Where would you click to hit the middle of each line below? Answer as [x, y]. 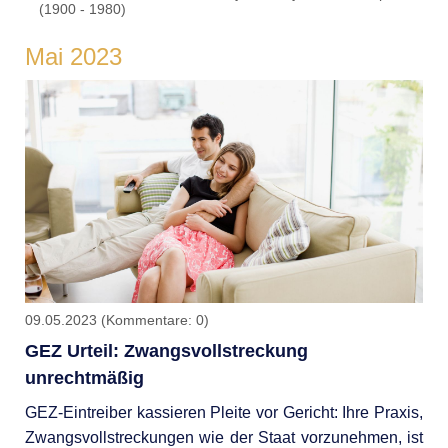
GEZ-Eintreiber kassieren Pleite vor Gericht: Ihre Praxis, [224, 412]
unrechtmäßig [84, 377]
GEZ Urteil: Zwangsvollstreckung [166, 350]
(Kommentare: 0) [154, 319]
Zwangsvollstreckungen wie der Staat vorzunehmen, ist [224, 437]
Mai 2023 [73, 57]
